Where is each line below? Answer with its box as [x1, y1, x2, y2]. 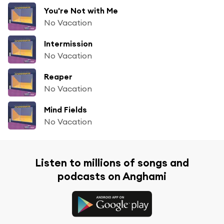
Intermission [44, 38, 92, 48]
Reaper [44, 71, 72, 81]
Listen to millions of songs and [35, 155, 189, 169]
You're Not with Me [44, 5, 118, 15]
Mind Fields [44, 104, 87, 114]
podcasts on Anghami [57, 169, 166, 183]
